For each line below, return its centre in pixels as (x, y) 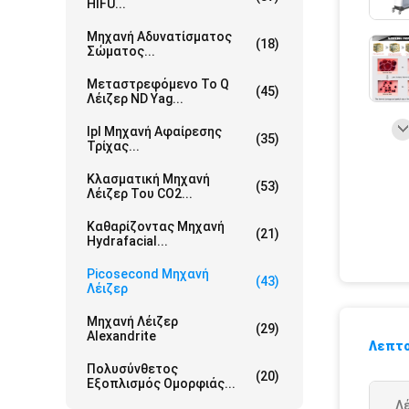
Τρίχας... (113, 146)
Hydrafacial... (127, 241)
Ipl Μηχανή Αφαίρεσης (154, 131)
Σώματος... (121, 51)
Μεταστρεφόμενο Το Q (158, 84)
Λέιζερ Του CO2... (140, 194)
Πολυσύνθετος (132, 369)
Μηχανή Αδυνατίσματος (159, 37)
